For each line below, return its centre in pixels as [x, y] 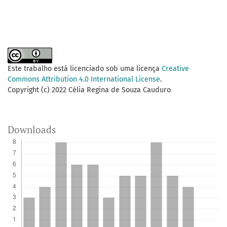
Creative [175, 69]
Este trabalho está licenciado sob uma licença [85, 69]
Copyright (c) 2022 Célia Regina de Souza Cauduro [89, 90]
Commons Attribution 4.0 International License [84, 80]
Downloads [32, 130]
